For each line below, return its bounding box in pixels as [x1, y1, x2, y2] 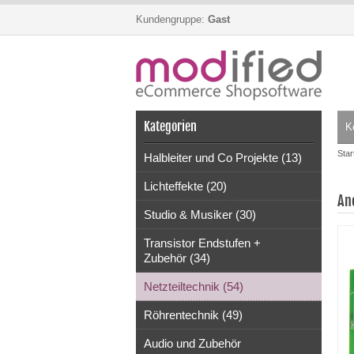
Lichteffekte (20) [144, 179, 227, 193]
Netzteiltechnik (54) [144, 280, 243, 293]
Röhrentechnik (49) [144, 308, 243, 322]
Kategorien [144, 119, 197, 134]
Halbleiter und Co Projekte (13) [144, 151, 302, 164]
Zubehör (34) [144, 251, 210, 265]
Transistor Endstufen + [144, 236, 261, 250]
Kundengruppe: [136, 13, 208, 25]
